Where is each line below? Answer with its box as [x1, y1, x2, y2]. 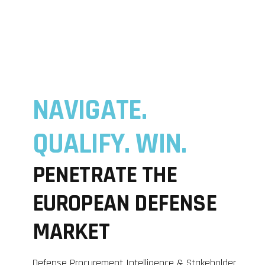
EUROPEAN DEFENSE [32, 189, 216, 219]
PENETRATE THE [32, 160, 177, 191]
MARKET [32, 217, 109, 248]
